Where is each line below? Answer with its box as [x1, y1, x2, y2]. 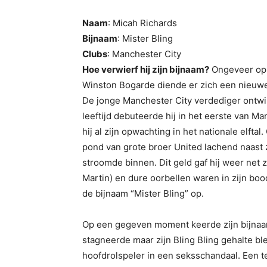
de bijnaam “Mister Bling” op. [82, 188, 204, 200]
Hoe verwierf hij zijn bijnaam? [82, 64, 209, 76]
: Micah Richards [108, 17, 177, 29]
